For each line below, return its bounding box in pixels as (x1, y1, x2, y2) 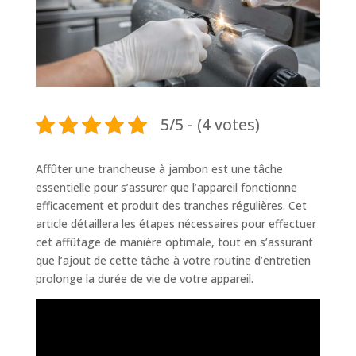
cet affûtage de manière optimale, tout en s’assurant (35, 234, 313, 250)
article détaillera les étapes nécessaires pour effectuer (35, 215, 316, 231)
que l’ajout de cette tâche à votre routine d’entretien (35, 252, 311, 268)
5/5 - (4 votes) (160, 114, 260, 136)
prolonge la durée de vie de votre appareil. (35, 270, 253, 286)
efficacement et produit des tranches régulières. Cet (35, 197, 307, 213)
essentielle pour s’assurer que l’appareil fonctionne (35, 179, 297, 195)
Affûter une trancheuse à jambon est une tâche (35, 161, 283, 176)
